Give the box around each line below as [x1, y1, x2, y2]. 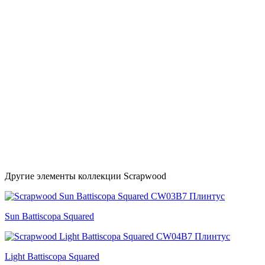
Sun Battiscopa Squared [5, 211, 94, 221]
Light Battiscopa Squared [5, 251, 99, 261]
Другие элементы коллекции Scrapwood [5, 171, 166, 181]
